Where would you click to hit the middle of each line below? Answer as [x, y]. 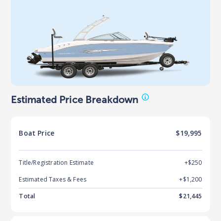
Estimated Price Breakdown [75, 99]
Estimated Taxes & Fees [53, 179]
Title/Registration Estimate [56, 162]
